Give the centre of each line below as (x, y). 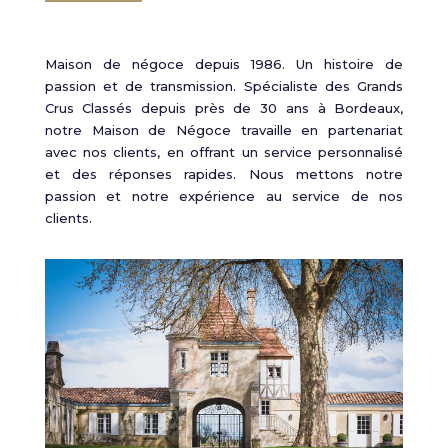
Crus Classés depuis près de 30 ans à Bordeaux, (224, 108)
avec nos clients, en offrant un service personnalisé (224, 152)
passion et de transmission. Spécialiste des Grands (224, 86)
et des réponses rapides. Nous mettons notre (224, 174)
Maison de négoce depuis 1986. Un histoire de (224, 64)
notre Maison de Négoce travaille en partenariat (224, 130)
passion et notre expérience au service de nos (224, 196)
